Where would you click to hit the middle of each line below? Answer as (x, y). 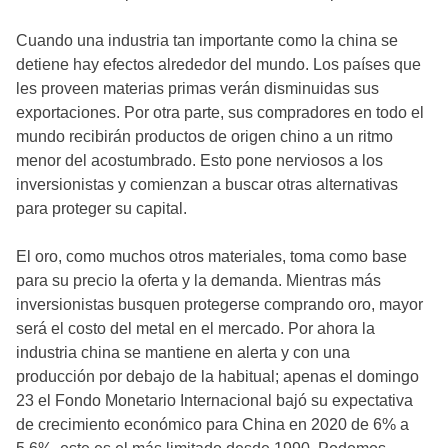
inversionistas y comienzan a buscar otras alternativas (207, 184)
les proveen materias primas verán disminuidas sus (197, 88)
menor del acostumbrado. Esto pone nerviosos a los (199, 160)
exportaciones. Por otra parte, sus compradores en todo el (220, 112)
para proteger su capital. (101, 208)
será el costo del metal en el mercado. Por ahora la (195, 328)
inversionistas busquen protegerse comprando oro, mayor (219, 304)
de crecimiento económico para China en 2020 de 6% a (212, 424)
